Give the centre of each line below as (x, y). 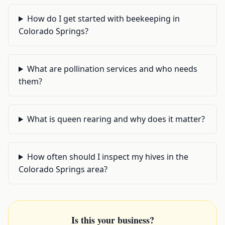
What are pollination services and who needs (112, 69)
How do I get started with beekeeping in (103, 19)
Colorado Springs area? (63, 169)
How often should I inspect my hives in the (107, 157)
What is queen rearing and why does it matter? (116, 119)
